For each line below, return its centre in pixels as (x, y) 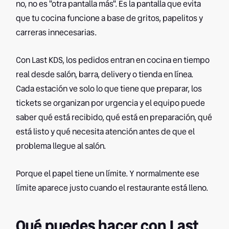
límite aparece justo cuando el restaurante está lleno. (112, 188)
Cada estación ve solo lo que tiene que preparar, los (109, 89)
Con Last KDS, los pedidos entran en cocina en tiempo (113, 60)
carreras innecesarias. (56, 32)
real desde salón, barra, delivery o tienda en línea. (105, 74)
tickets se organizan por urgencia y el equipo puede (111, 103)
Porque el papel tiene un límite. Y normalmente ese (108, 174)
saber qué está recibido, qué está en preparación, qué (114, 117)
